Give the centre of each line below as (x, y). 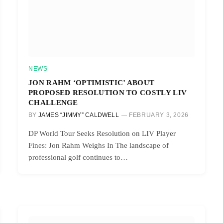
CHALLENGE (53, 102)
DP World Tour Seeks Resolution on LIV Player (102, 133)
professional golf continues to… (78, 157)
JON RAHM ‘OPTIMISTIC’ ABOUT (92, 82)
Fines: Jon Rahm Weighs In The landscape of (99, 145)
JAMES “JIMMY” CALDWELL (78, 115)
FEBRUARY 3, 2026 (159, 115)
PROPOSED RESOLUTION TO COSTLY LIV (108, 92)
